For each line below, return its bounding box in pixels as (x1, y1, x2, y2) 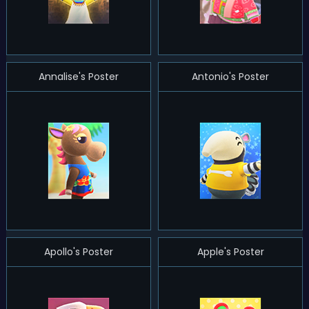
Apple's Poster (197, 245, 264, 259)
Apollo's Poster (43, 245, 113, 259)
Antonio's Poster (192, 70, 269, 83)
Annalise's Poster (38, 70, 119, 83)
